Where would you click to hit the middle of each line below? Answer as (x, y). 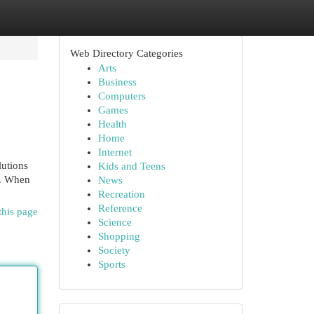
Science (115, 222)
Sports (111, 264)
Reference (120, 208)
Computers (122, 96)
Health (112, 124)
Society (114, 250)
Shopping (119, 236)
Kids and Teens (131, 166)
